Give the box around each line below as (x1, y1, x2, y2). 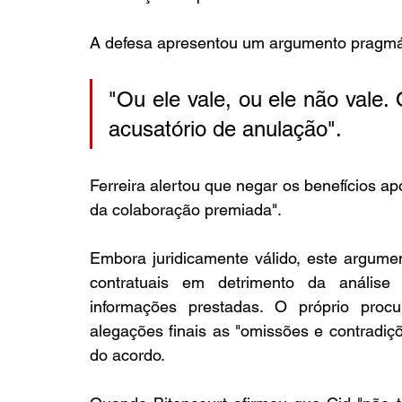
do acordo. (90, 345, 165, 365)
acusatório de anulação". (109, 117, 347, 142)
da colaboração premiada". (90, 200, 282, 220)
